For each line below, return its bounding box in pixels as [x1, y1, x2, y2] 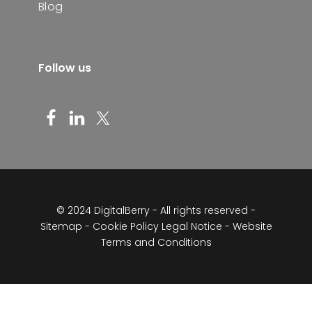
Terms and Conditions [100, 235, 212, 249]
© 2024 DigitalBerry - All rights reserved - [56, 203, 256, 217]
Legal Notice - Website [161, 219, 272, 233]
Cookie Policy [92, 219, 159, 233]
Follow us [38, 59, 91, 76]
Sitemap [40, 219, 82, 233]
